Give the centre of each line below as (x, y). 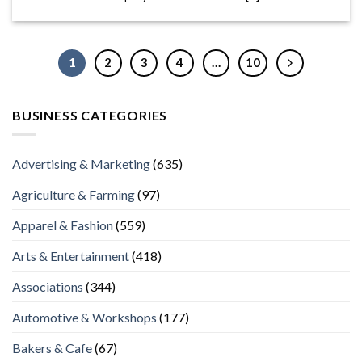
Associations (48, 287)
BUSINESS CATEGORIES (90, 115)
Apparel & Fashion (63, 225)
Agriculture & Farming (74, 195)
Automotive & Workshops (84, 318)
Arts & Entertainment (71, 256)
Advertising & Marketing (81, 164)
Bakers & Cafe (52, 348)
